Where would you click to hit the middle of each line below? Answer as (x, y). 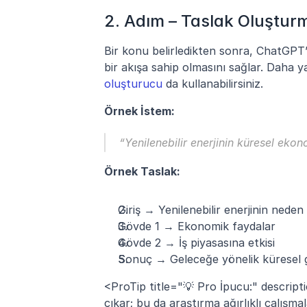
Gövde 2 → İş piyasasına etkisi (196, 242)
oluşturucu (133, 83)
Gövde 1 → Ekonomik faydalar (197, 226)
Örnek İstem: (139, 111)
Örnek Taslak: (142, 171)
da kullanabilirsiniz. (213, 83)
